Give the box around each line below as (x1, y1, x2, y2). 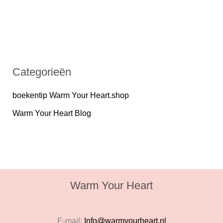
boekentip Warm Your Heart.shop (12, 91, 129, 100)
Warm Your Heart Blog (12, 109, 91, 118)
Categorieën (12, 66, 71, 79)
